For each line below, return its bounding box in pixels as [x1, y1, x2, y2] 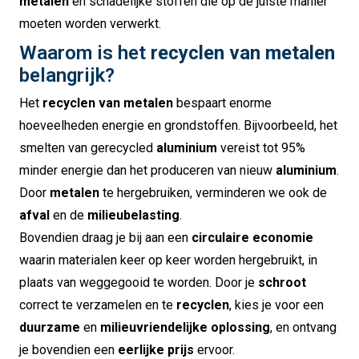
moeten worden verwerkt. [19, 15, 161, 31]
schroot [258, 275, 306, 291]
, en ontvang [270, 320, 337, 336]
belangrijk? [19, 63, 115, 87]
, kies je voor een [229, 297, 324, 313]
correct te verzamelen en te [19, 297, 176, 313]
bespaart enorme [173, 95, 272, 111]
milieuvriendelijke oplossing [100, 320, 270, 336]
